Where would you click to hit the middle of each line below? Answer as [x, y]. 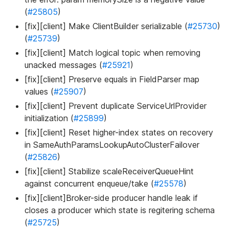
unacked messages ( [63, 65]
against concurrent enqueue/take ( [89, 184]
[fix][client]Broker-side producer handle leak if [111, 198]
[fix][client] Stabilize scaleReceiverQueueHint [109, 171]
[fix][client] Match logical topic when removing [112, 53]
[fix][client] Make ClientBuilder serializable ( [106, 26]
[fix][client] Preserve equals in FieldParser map [112, 79]
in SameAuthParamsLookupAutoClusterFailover [112, 145]
